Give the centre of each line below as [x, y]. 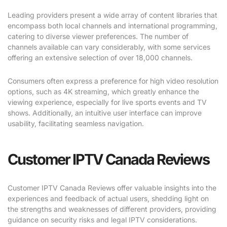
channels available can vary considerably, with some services [109, 47]
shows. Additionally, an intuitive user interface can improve [105, 112]
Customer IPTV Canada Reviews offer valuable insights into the [112, 187]
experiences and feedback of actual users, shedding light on [108, 198]
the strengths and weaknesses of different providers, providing [112, 209]
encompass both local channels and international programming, [112, 25]
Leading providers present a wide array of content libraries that [112, 15]
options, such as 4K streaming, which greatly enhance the [103, 91]
